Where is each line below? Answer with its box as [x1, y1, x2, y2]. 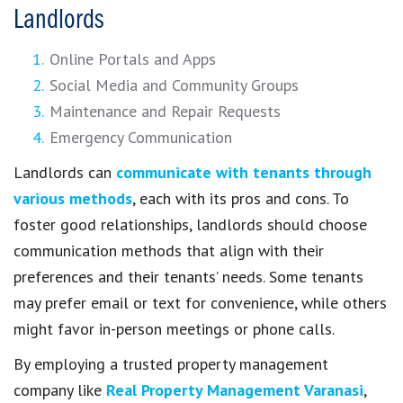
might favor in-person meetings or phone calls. [13, 318, 335, 340]
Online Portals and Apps [49, 49, 216, 70]
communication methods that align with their [13, 240, 324, 262]
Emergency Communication [49, 127, 232, 148]
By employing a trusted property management [13, 354, 328, 375]
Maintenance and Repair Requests [49, 101, 281, 122]
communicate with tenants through [116, 162, 372, 184]
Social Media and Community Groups [49, 75, 299, 96]
